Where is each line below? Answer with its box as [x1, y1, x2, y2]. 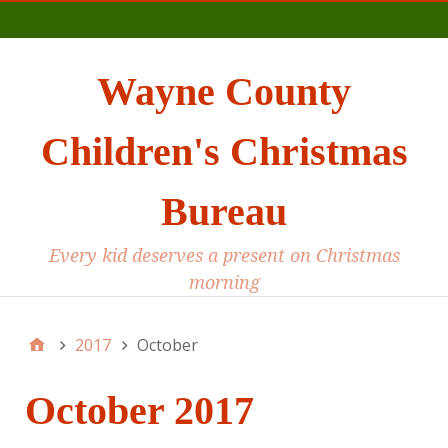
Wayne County [97, 69, 351, 115]
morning [188, 272, 260, 294]
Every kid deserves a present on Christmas [48, 245, 400, 267]
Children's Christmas [40, 129, 408, 175]
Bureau [161, 189, 287, 235]
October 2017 [25, 388, 254, 434]
